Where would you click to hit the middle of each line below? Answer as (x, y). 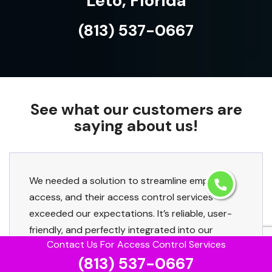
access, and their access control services (121, 197)
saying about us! (136, 126)
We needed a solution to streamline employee (131, 181)
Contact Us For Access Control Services (136, 244)
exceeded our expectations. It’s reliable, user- (131, 214)
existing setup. (61, 246)
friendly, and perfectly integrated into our (121, 230)
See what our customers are (136, 110)
